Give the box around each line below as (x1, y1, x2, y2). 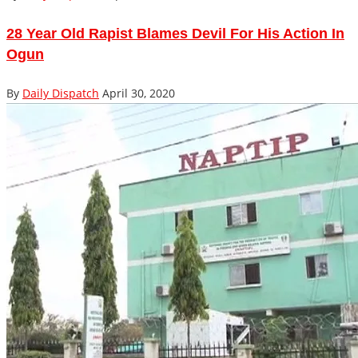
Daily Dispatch (22, 85, 99, 101)
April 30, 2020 (102, 85, 175, 101)
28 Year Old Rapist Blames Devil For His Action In (6, 25, 344, 42)
